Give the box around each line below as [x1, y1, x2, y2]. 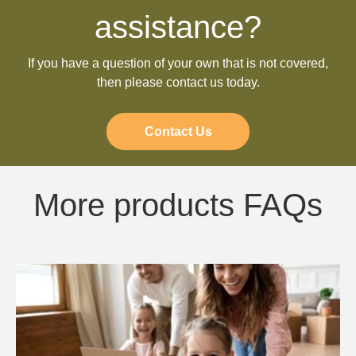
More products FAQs [33, 187, 323, 222]
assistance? [95, 10, 261, 45]
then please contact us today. [96, 75, 260, 90]
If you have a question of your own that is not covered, [28, 56, 328, 71]
